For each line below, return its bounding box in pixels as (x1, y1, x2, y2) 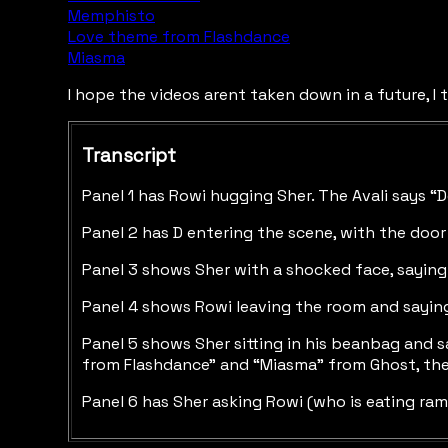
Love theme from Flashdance (68, 26, 290, 47)
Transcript (82, 143, 176, 167)
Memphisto (68, 5, 155, 26)
